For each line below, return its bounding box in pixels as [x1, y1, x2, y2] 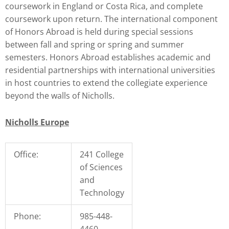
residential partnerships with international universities [5, 64, 215, 76]
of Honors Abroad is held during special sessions [5, 26, 193, 37]
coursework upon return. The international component [5, 13, 218, 25]
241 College [79, 148, 124, 160]
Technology [79, 187, 124, 198]
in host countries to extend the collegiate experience [5, 77, 208, 88]
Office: [13, 148, 38, 160]
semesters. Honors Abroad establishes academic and [5, 51, 211, 63]
